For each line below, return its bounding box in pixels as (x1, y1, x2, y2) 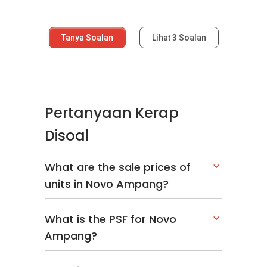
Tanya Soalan (61, 33, 113, 42)
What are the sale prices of (45, 160, 191, 175)
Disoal (45, 126, 89, 145)
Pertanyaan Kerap (45, 103, 179, 123)
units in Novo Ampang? (45, 176, 169, 191)
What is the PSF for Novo (45, 212, 176, 226)
